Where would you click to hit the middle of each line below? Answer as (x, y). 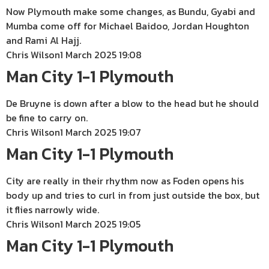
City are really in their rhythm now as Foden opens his (125, 181)
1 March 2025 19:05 (100, 224)
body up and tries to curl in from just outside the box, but (133, 195)
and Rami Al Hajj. (44, 41)
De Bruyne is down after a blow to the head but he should (132, 104)
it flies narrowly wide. (53, 210)
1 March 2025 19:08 (101, 55)
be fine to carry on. (47, 118)
